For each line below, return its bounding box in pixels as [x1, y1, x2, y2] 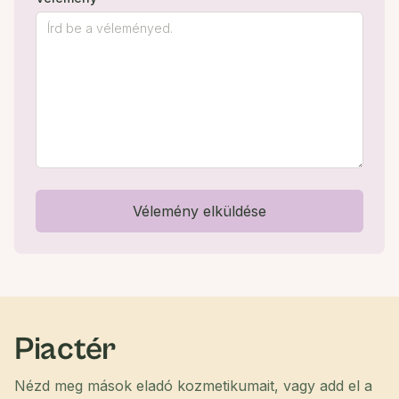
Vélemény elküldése [133, 202, 266, 220]
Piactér [14, 331, 117, 368]
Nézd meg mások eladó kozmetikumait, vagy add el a [14, 377, 372, 395]
